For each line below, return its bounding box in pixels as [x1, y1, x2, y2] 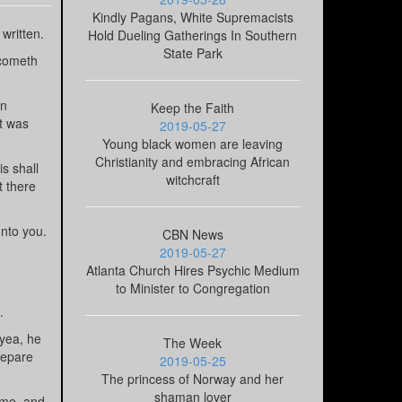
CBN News [162, 225, 223, 244]
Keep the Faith [151, 99, 235, 118]
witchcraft [165, 170, 220, 189]
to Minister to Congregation [115, 279, 270, 298]
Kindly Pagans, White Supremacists [92, 8, 293, 27]
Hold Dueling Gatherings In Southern [88, 26, 298, 45]
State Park [162, 44, 223, 63]
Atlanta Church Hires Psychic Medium [85, 261, 300, 280]
